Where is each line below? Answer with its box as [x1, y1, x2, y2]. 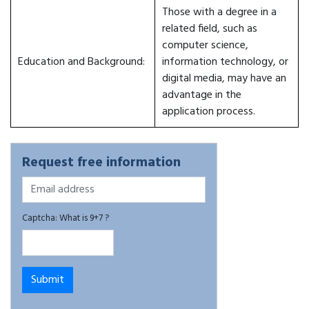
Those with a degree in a [162, 3, 277, 21]
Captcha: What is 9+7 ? [22, 211, 109, 226]
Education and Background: [18, 53, 145, 71]
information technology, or [162, 53, 288, 71]
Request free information [22, 152, 181, 174]
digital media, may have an [162, 70, 286, 88]
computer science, [162, 37, 248, 54]
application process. [162, 103, 255, 121]
